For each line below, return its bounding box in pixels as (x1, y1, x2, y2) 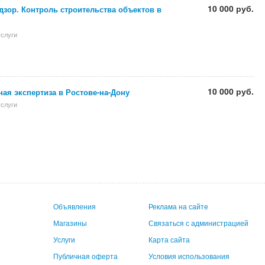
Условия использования (148, 251, 230, 261)
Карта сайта (148, 234, 190, 244)
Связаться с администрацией (148, 218, 249, 228)
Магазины (53, 218, 88, 228)
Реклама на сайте (148, 201, 209, 211)
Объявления (53, 201, 96, 211)
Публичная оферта (53, 251, 118, 261)
